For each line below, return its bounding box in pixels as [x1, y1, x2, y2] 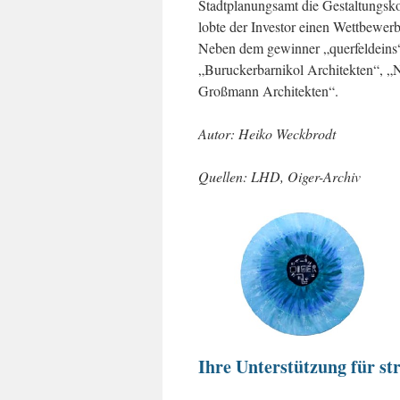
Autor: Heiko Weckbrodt [198, 123, 336, 143]
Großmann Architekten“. [198, 80, 338, 100]
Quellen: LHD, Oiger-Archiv [198, 166, 361, 186]
